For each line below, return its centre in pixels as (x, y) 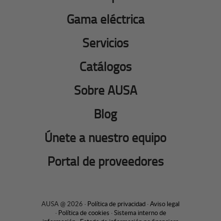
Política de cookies (84, 212)
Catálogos (105, 66)
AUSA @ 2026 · (64, 203)
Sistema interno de (140, 212)
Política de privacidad (116, 203)
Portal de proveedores (105, 161)
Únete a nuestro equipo (106, 137)
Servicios (105, 42)
